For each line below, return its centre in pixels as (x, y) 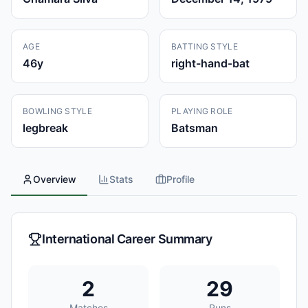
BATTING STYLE (205, 46)
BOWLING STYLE (57, 111)
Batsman (195, 128)
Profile (180, 179)
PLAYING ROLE (202, 111)
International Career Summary (127, 239)
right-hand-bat (210, 63)
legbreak (45, 128)
